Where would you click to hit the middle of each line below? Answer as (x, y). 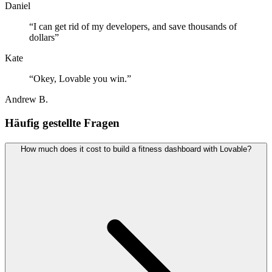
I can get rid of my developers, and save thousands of (135, 27)
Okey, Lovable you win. (80, 79)
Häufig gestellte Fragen (62, 123)
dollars (42, 38)
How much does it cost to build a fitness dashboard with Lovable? (136, 149)
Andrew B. (26, 100)
